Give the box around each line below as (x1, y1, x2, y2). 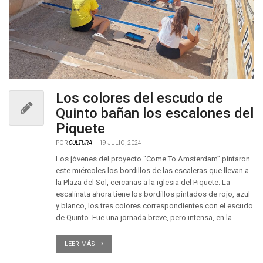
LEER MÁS (65, 240, 95, 248)
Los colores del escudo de (56, 90, 223, 106)
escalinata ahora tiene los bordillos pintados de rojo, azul (56, 190, 250, 198)
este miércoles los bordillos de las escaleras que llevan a (56, 166, 249, 175)
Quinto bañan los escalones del (56, 105, 254, 122)
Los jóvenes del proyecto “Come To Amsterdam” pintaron (56, 154, 250, 163)
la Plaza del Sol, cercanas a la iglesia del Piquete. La (56, 178, 230, 187)
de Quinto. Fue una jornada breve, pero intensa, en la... (56, 213, 237, 222)
